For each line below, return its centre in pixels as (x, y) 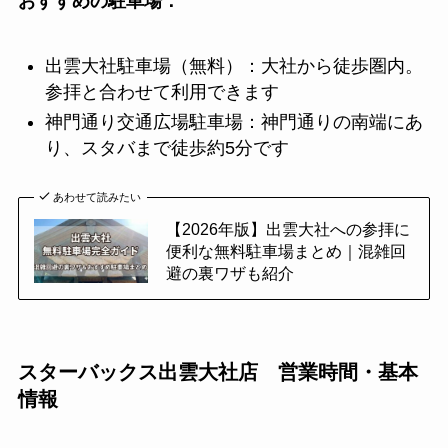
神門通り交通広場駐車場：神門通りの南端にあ (233, 122)
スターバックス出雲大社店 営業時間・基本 (217, 372)
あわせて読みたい (97, 197)
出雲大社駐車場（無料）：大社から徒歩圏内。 (233, 65)
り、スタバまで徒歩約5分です (166, 148)
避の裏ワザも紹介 (229, 273)
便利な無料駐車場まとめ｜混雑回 (285, 251)
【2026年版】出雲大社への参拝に (287, 229)
